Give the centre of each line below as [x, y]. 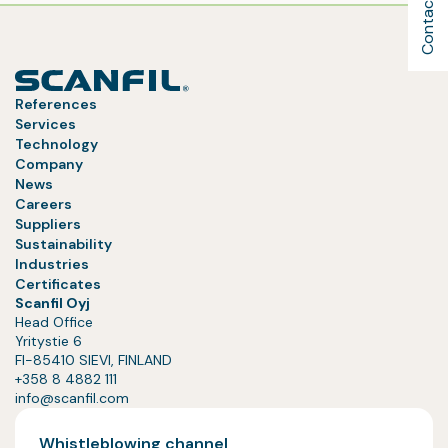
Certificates [58, 284]
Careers [43, 204]
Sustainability [63, 244]
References [56, 104]
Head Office [54, 322]
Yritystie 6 [48, 341]
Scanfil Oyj [52, 303]
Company [49, 164]
